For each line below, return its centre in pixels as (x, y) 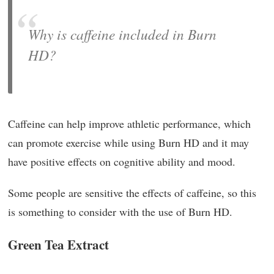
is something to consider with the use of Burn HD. (120, 212)
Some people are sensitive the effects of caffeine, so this (132, 193)
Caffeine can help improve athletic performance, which (129, 124)
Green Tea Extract (58, 245)
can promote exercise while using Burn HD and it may (128, 143)
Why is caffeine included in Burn (122, 34)
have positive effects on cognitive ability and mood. (122, 162)
